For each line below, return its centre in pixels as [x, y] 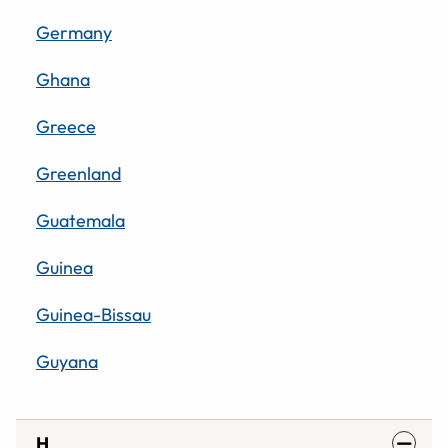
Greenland [78, 173]
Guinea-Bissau [93, 314]
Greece [66, 126]
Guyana [67, 361]
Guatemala [80, 220]
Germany [74, 32]
